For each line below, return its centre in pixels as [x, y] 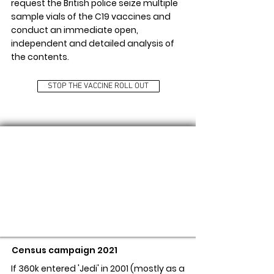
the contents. [40, 57]
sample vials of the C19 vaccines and [91, 17]
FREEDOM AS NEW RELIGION [101, 219]
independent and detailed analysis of [92, 44]
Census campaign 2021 [64, 250]
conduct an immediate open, [74, 30]
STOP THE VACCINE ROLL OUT [98, 87]
